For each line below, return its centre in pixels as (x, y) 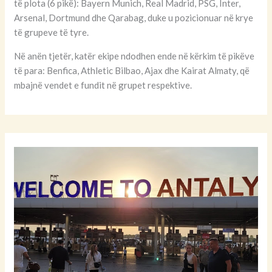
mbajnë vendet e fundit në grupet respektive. (104, 85)
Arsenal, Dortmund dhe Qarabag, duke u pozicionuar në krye (134, 17)
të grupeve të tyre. (52, 32)
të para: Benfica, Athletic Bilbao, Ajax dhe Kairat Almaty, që (132, 70)
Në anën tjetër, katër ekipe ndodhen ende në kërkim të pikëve (134, 56)
